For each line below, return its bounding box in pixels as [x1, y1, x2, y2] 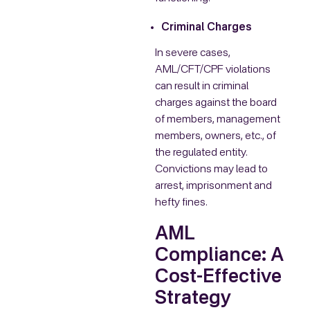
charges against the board [155, 98, 277, 109]
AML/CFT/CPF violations [155, 64, 271, 76]
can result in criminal [155, 81, 248, 93]
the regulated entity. [155, 147, 248, 159]
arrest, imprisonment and [155, 181, 272, 192]
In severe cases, [155, 48, 230, 60]
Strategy [155, 289, 231, 309]
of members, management [155, 114, 280, 126]
